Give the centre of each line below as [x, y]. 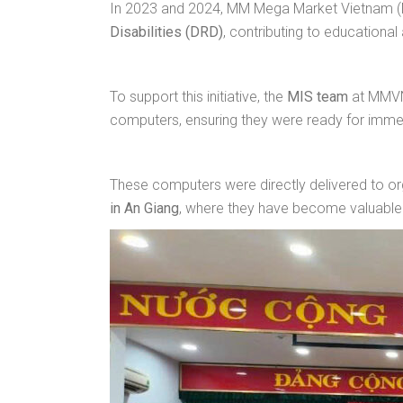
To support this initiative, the [198, 97]
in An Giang [144, 209]
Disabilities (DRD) [166, 32]
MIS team [318, 97]
